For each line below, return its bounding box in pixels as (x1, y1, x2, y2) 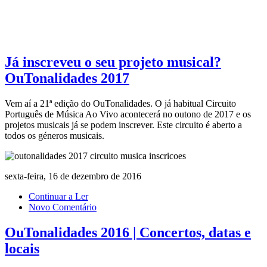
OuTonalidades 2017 (5, 70, 129, 86)
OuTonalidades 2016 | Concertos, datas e (5, 224, 251, 240)
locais (5, 240, 39, 256)
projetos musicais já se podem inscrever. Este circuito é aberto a (5, 119, 242, 130)
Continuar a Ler (29, 191, 88, 201)
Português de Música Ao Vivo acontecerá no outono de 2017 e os (5, 108, 251, 119)
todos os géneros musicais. (5, 130, 104, 141)
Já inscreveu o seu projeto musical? (5, 54, 221, 70)
